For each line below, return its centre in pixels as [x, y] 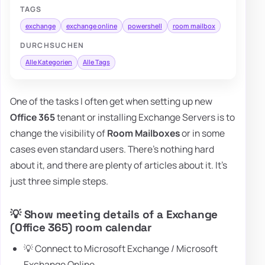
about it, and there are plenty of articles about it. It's [119, 165]
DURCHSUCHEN [52, 46]
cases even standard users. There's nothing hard [112, 149]
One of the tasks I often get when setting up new [111, 101]
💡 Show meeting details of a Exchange [114, 214]
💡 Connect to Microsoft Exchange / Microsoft [121, 249]
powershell [145, 25]
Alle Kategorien [49, 62]
